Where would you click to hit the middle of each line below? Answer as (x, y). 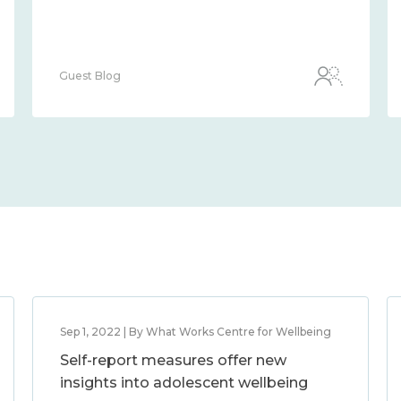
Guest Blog (90, 76)
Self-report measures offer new (173, 360)
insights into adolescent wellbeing (183, 383)
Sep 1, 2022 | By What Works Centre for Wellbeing (195, 332)
